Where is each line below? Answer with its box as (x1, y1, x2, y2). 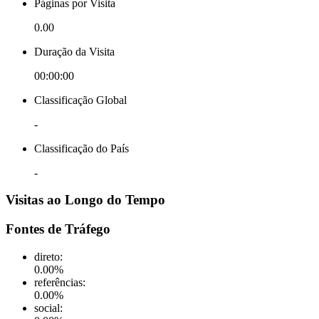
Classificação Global (34, 93, 127, 106)
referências (34, 276, 83, 288)
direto (34, 250, 60, 263)
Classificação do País (34, 142, 129, 155)
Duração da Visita (34, 45, 115, 58)
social (34, 301, 60, 314)
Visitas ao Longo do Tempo (6, 192, 165, 208)
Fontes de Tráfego (6, 221, 110, 237)
